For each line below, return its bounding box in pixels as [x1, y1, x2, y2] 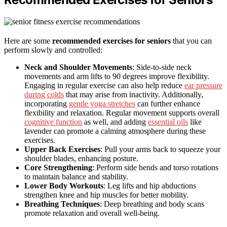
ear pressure [184, 81, 222, 90]
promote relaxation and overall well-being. [24, 209, 160, 218]
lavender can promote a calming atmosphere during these [24, 127, 206, 136]
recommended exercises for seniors [52, 36, 171, 46]
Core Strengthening [24, 163, 92, 172]
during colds [24, 90, 64, 99]
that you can [171, 36, 212, 46]
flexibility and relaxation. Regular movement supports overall [24, 108, 219, 118]
